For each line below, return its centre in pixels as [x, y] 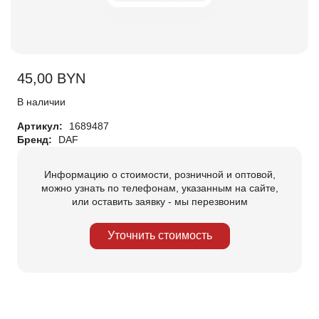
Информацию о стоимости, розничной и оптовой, [159, 174]
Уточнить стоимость [159, 235]
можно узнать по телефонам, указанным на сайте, [159, 188]
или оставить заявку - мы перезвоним [159, 201]
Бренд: [36, 139]
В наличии [41, 101]
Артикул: [41, 126]
